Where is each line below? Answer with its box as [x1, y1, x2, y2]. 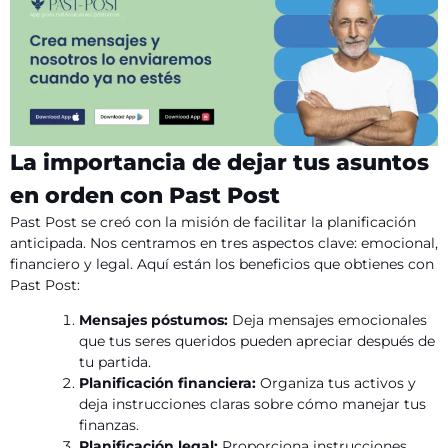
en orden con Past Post [10, 182, 280, 210]
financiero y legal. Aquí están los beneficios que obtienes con [10, 255, 434, 274]
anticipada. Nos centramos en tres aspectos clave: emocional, [10, 234, 438, 253]
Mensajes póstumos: [79, 310, 229, 329]
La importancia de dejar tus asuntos [10, 149, 429, 177]
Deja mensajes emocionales [228, 310, 428, 329]
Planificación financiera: [79, 373, 257, 392]
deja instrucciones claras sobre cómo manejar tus [79, 394, 427, 413]
